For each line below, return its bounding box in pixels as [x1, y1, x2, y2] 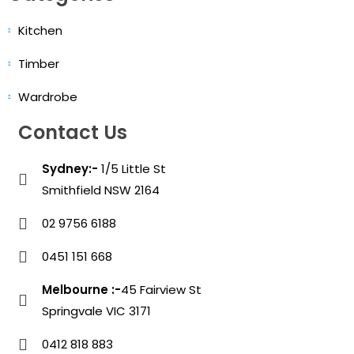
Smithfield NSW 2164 [42, 182, 160, 199]
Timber [17, 55, 59, 73]
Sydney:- [42, 160, 99, 178]
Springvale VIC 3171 [42, 303, 152, 320]
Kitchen [17, 22, 62, 40]
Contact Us [18, 119, 128, 146]
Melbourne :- [42, 281, 122, 299]
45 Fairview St [121, 281, 202, 299]
